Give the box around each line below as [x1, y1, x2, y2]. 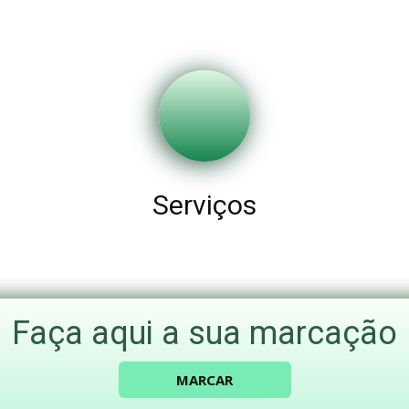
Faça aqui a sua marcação [12, 314, 397, 352]
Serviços [152, 189, 257, 221]
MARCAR [175, 371, 233, 389]
